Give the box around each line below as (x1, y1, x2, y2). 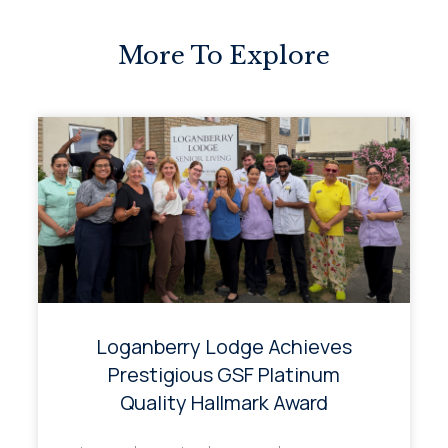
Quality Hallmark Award (119, 388, 329, 416)
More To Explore (118, 40, 330, 70)
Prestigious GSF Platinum (108, 360, 340, 388)
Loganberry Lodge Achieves (96, 332, 352, 360)
